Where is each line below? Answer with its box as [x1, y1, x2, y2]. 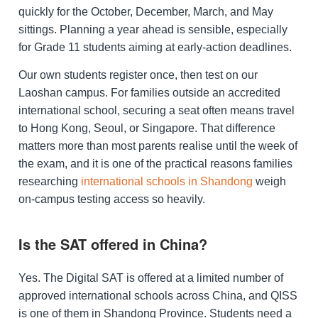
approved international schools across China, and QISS [18, 289, 297, 302]
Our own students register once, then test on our [18, 69, 258, 82]
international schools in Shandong [81, 175, 253, 188]
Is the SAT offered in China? [18, 233, 207, 254]
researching [18, 175, 81, 188]
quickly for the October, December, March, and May [18, 6, 273, 18]
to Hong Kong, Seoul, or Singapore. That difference [18, 122, 275, 135]
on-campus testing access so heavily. [18, 193, 205, 206]
